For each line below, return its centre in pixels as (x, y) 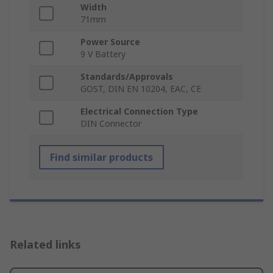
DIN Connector (111, 124)
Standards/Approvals (127, 77)
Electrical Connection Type (139, 112)
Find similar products (101, 158)
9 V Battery (103, 54)
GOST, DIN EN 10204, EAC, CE (141, 89)
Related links (45, 245)
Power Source (110, 42)
